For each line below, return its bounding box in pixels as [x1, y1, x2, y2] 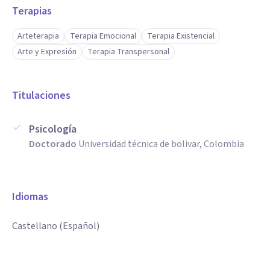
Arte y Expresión [17, 46, 77, 58]
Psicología [29, 122, 77, 137]
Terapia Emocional [70, 30, 136, 42]
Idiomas [12, 189, 48, 204]
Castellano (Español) [12, 219, 99, 233]
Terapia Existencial [147, 30, 215, 42]
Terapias [12, 4, 52, 19]
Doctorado [29, 137, 77, 151]
